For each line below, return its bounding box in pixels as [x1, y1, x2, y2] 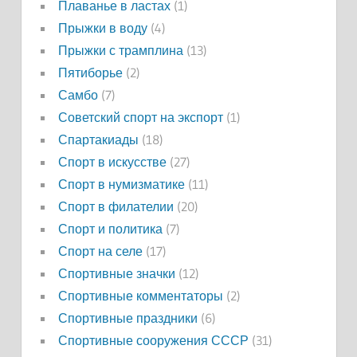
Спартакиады [57, 131, 139, 147]
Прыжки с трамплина [57, 41, 183, 58]
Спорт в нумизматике [57, 175, 185, 192]
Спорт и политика [57, 220, 163, 237]
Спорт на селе [57, 242, 143, 259]
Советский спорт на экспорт [57, 108, 223, 125]
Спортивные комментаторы [57, 287, 223, 304]
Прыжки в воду [57, 19, 147, 36]
